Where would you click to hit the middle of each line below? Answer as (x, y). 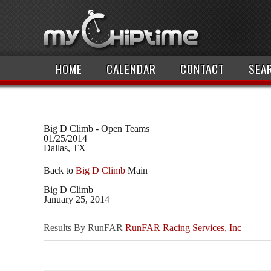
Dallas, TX (65, 148)
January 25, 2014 (77, 200)
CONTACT (202, 69)
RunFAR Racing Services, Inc (183, 228)
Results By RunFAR (84, 228)
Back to (60, 171)
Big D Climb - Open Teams (96, 129)
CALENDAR (131, 69)
